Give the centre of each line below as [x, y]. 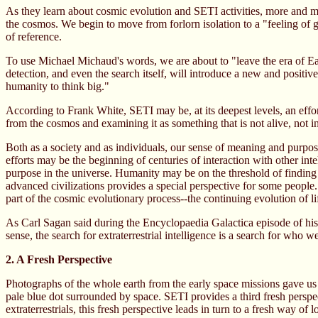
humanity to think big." [57, 86]
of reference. [34, 37]
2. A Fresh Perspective [59, 259]
